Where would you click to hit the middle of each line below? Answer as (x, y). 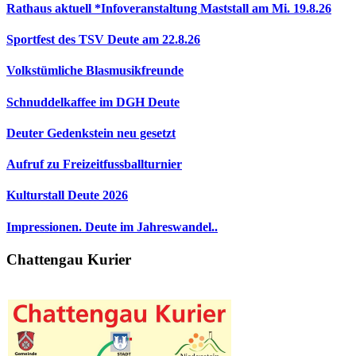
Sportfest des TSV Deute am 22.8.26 (103, 40)
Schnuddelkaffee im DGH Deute (93, 102)
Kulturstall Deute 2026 (67, 195)
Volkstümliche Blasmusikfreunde (95, 71)
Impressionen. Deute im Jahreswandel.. (112, 226)
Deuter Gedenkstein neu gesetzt (91, 133)
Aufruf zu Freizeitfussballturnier (94, 164)
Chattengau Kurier (69, 259)
